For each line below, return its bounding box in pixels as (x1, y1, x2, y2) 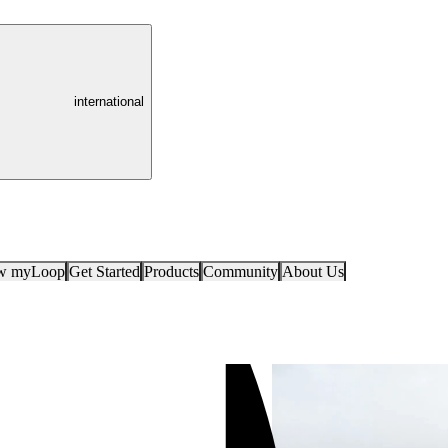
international (74, 93, 144, 109)
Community (202, 263, 278, 280)
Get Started (68, 263, 140, 280)
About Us (281, 263, 344, 280)
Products (143, 263, 199, 280)
